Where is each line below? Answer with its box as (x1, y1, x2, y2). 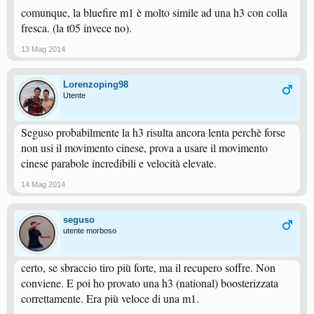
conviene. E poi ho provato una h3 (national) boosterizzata (21, 275, 278, 290)
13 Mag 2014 (21, 45, 65, 53)
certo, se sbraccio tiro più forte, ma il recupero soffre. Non (21, 260, 275, 275)
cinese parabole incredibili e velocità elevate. (21, 156, 217, 170)
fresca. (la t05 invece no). (21, 20, 132, 35)
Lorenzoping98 (63, 79, 128, 90)
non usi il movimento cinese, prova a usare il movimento (21, 140, 268, 155)
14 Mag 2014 (21, 180, 65, 189)
